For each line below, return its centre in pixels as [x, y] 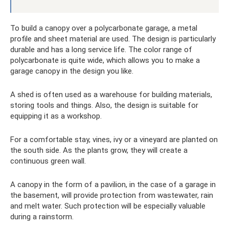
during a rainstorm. [42, 217]
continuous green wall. [48, 161]
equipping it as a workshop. [56, 116]
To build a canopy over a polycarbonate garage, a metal [104, 28]
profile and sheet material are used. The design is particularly [113, 39]
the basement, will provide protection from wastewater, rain [112, 195]
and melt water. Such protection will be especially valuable [108, 206]
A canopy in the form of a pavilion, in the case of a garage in [113, 185]
